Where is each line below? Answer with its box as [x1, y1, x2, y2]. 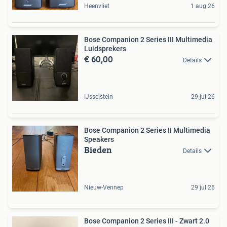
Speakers [84, 135, 114, 143]
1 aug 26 [191, 3, 215, 10]
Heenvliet [84, 3, 109, 10]
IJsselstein [84, 93, 113, 100]
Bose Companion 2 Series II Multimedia [84, 126, 210, 134]
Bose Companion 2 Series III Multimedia [84, 35, 212, 44]
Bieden [84, 143, 112, 157]
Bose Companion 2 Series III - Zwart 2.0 [84, 217, 209, 225]
